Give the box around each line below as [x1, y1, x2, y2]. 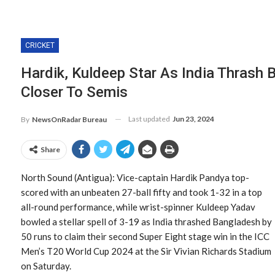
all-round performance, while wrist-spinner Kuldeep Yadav [21, 201, 255, 212]
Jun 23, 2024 [172, 114, 214, 123]
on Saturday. [21, 260, 71, 271]
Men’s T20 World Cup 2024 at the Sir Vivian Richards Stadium [21, 245, 271, 257]
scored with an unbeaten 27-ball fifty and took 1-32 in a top [21, 186, 262, 198]
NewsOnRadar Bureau [32, 114, 107, 124]
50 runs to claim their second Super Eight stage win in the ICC [21, 230, 269, 242]
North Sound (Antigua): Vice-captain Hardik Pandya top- [21, 171, 249, 183]
